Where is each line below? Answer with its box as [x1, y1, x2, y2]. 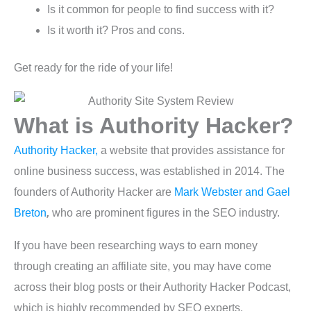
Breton [14, 207, 47, 219]
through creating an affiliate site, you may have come [14, 260, 271, 273]
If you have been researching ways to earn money [14, 239, 258, 252]
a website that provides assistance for [98, 144, 285, 157]
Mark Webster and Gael [174, 186, 290, 199]
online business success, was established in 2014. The [14, 165, 285, 178]
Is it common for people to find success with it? [47, 3, 274, 16]
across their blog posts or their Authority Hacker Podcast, [14, 281, 291, 294]
